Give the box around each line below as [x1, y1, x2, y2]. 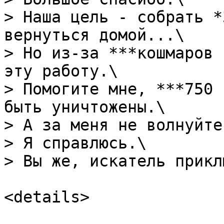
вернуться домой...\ [4, 26, 184, 44]
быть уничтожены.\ [4, 98, 165, 116]
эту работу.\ [4, 62, 118, 80]
